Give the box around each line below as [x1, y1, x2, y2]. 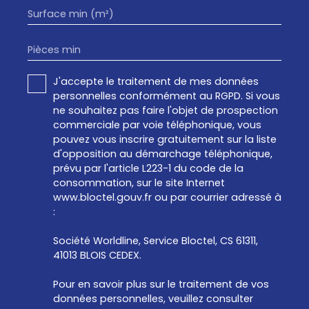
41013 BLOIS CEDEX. [53, 248, 141, 263]
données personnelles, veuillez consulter [53, 292, 253, 306]
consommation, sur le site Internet [53, 176, 225, 190]
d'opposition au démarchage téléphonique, [53, 147, 272, 161]
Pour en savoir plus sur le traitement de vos [53, 277, 269, 292]
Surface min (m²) [28, 7, 114, 21]
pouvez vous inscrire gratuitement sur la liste [53, 132, 277, 147]
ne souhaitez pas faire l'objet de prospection [53, 103, 278, 118]
